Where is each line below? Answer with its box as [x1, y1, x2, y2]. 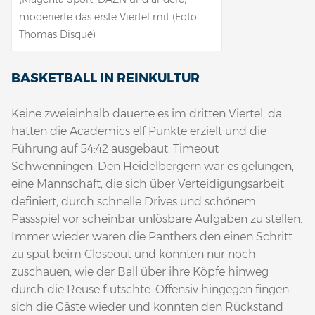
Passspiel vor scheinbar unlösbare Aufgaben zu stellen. [11, 212, 302, 226]
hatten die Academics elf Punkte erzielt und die [11, 124, 266, 138]
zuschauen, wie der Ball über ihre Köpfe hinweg [11, 265, 269, 278]
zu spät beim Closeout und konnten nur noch [11, 247, 256, 261]
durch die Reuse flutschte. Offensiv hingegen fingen [11, 283, 289, 296]
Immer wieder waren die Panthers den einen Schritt [11, 230, 292, 243]
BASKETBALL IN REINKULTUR [11, 70, 200, 86]
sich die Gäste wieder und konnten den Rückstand [11, 300, 283, 314]
